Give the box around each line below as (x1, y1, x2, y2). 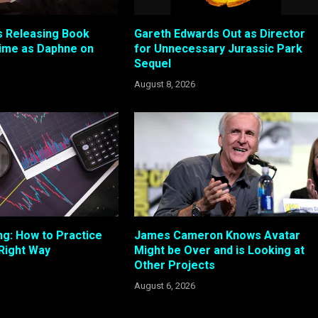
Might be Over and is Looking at (133, 243, 305, 257)
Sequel (133, 57, 171, 71)
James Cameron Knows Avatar (133, 228, 300, 242)
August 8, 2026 (133, 79, 195, 90)
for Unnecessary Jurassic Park (133, 42, 302, 56)
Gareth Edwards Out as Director (133, 27, 305, 41)
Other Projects (133, 258, 215, 272)
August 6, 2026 (133, 280, 195, 291)
